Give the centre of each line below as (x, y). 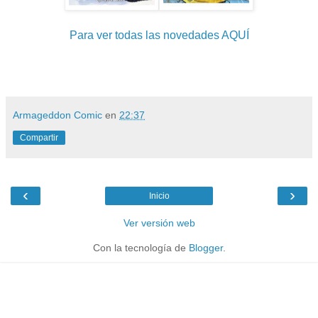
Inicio (159, 196)
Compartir (39, 138)
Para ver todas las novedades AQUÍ (159, 35)
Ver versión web (159, 223)
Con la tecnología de (141, 248)
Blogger (205, 248)
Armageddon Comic (57, 115)
